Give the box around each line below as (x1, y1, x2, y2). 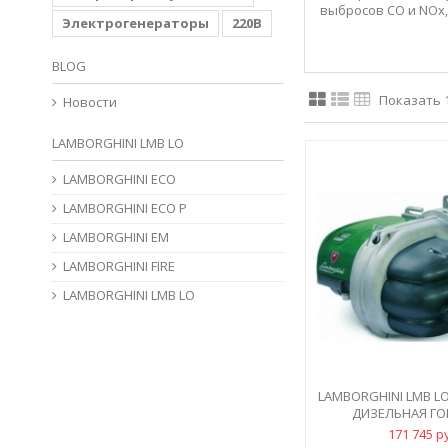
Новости (63, 93, 117, 111)
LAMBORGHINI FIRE (63, 257, 175, 275)
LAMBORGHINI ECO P (63, 199, 187, 217)
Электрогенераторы (62, 14, 209, 32)
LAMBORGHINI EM (63, 228, 169, 246)
